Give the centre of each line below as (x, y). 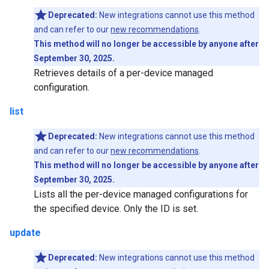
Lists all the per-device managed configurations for (141, 194)
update (25, 233)
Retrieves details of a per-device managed (123, 73)
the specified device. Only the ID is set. (116, 209)
